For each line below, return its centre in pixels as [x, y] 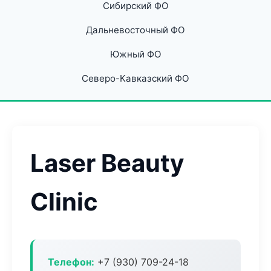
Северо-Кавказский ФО [135, 78]
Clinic [64, 202]
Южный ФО [135, 54]
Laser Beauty [107, 163]
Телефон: [71, 262]
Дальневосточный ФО [135, 30]
